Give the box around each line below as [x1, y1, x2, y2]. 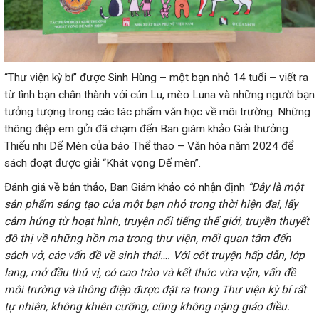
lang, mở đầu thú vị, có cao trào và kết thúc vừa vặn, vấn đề [4, 266, 296, 280]
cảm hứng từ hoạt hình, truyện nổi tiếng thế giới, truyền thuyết [4, 215, 309, 229]
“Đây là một [248, 181, 303, 194]
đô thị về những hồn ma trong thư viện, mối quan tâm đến [4, 232, 291, 246]
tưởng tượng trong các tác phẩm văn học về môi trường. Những [4, 105, 310, 119]
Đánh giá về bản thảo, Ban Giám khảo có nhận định [4, 181, 248, 194]
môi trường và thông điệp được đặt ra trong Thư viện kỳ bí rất [4, 283, 306, 297]
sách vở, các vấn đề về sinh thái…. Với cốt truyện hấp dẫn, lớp [4, 249, 305, 263]
